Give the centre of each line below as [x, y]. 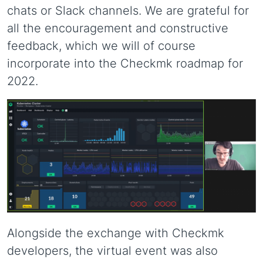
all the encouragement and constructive [118, 28]
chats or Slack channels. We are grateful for [128, 10]
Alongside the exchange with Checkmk [116, 233]
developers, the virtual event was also [112, 251]
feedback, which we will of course [101, 45]
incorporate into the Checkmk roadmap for [125, 63]
